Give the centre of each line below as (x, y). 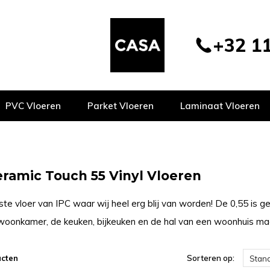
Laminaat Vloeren (220, 106)
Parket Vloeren (121, 106)
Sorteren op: (210, 258)
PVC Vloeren (33, 106)
